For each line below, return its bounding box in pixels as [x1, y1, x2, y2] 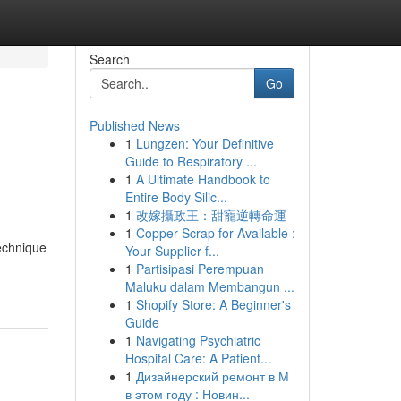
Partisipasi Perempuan [135, 260, 264, 277]
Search [89, 50, 130, 68]
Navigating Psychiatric [135, 331, 260, 349]
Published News [89, 116, 180, 134]
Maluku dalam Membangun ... [124, 277, 294, 295]
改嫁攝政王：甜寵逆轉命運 [135, 206, 286, 224]
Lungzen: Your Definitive [135, 134, 274, 152]
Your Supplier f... [124, 242, 219, 260]
